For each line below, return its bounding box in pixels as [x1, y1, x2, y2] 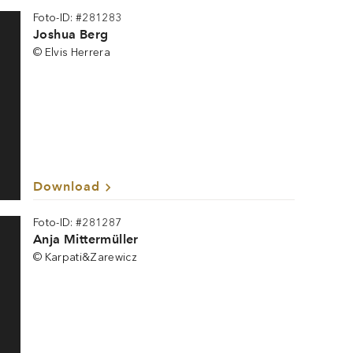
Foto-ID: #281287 [33, 216, 122, 229]
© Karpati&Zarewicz [33, 251, 138, 264]
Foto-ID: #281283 [33, 11, 122, 24]
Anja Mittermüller [33, 232, 139, 247]
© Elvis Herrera [33, 46, 111, 59]
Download [33, 179, 100, 194]
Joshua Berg [33, 27, 109, 42]
